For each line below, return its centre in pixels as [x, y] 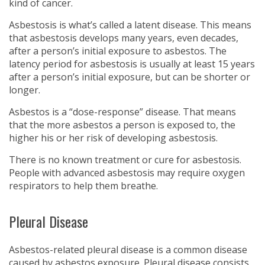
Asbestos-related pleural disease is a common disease [128, 250]
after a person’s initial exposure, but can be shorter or [130, 77]
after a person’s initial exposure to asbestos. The [118, 51]
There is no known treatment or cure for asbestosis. [125, 160]
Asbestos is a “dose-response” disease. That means [122, 112]
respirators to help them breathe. [83, 186]
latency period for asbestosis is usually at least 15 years [132, 64]
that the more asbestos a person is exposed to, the [122, 125]
